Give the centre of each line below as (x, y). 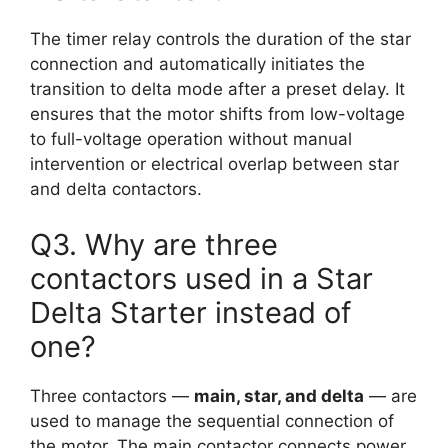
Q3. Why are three (154, 244)
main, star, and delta (279, 395)
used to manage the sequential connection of (212, 420)
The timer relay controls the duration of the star (220, 39)
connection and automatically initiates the (197, 64)
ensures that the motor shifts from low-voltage (217, 114)
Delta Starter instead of (190, 312)
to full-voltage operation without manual (191, 139)
